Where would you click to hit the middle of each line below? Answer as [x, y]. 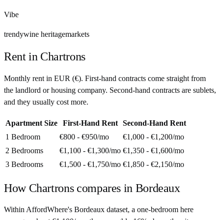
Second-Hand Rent [154, 123]
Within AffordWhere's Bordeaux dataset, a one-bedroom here [99, 210]
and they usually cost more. [46, 102]
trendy [14, 34]
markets [77, 34]
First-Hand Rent [90, 123]
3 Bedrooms [24, 164]
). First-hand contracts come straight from [142, 78]
